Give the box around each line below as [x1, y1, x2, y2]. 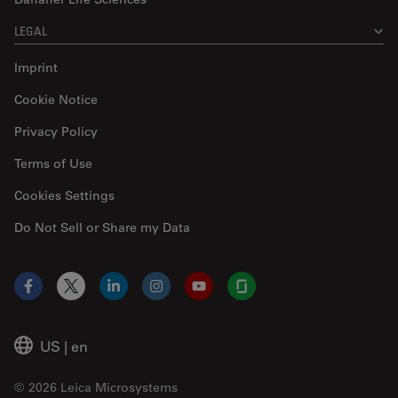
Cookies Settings [14, 187, 115, 204]
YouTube [197, 285, 257, 305]
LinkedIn [112, 285, 170, 305]
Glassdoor [240, 285, 309, 305]
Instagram [155, 285, 223, 305]
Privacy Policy [14, 123, 98, 140]
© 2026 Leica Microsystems [14, 379, 178, 396]
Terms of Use [14, 155, 92, 172]
